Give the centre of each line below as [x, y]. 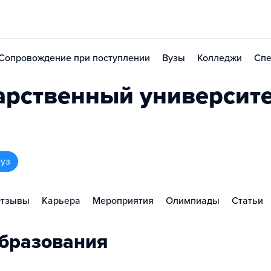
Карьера [61, 201]
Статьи [247, 201]
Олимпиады [193, 201]
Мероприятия [123, 201]
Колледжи [220, 58]
